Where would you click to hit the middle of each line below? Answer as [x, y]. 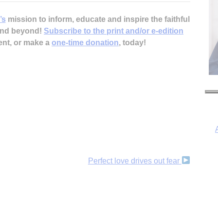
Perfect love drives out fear [135, 161]
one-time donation [85, 42]
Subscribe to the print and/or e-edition [114, 31]
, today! [132, 42]
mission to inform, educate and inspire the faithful [98, 19]
